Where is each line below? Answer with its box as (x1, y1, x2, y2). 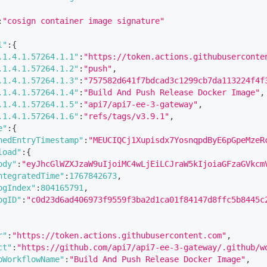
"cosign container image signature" (2, 15, 164, 26)
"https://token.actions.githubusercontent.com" (12, 230, 226, 240)
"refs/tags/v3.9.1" (83, 111, 169, 121)
